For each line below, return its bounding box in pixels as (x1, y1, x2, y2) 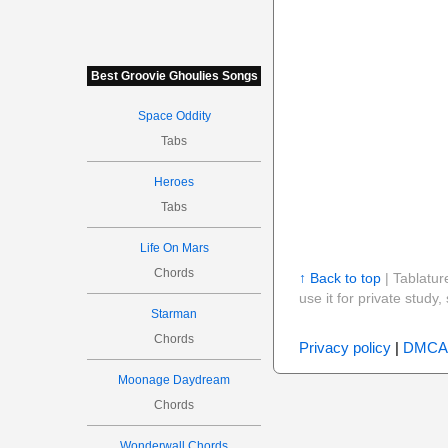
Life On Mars (139, 241, 209, 255)
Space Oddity (137, 109, 211, 123)
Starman (151, 307, 198, 321)
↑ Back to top (298, 270, 381, 286)
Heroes (154, 175, 195, 189)
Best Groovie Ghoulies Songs (90, 69, 258, 83)
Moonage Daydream (118, 373, 231, 387)
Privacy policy (298, 339, 391, 356)
